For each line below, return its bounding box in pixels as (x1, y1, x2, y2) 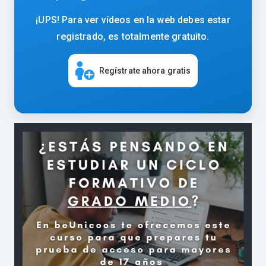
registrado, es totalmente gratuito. (56, 31, 210, 42)
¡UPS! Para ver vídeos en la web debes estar (36, 14, 230, 26)
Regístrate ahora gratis (99, 65, 191, 75)
